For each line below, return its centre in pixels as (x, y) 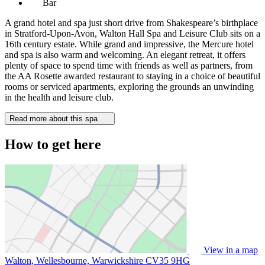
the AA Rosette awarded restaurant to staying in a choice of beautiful (132, 76)
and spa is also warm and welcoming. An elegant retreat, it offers (125, 54)
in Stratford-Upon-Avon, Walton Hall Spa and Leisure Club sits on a (132, 33)
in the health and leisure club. (59, 97)
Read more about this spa (55, 118)
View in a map (230, 250)
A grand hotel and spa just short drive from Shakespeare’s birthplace (131, 22)
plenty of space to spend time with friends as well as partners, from (129, 65)
